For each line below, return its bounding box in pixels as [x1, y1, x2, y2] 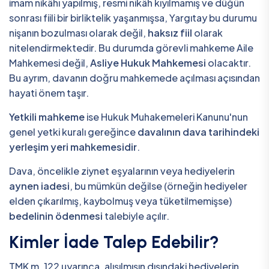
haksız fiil [148, 26, 192, 39]
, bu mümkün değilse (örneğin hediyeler [70, 179, 247, 192]
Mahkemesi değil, [9, 56, 90, 69]
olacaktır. [206, 56, 251, 69]
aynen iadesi [9, 179, 70, 192]
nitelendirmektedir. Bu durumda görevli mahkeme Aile [9, 41, 253, 54]
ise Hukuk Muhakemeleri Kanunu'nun [85, 110, 248, 123]
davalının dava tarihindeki [138, 125, 259, 138]
